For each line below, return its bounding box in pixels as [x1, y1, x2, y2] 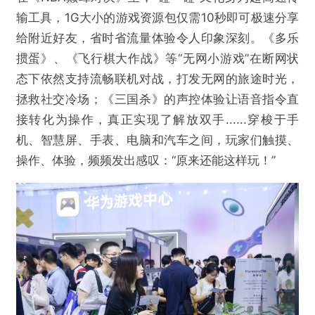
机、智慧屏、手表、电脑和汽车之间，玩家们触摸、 [15, 132, 300, 147]
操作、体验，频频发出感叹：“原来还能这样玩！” [15, 153, 276, 167]
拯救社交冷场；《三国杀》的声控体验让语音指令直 [15, 91, 300, 106]
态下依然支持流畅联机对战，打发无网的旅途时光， [15, 71, 300, 86]
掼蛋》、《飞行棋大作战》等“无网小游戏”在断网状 [15, 51, 300, 65]
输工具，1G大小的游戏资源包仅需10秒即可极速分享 [15, 10, 300, 25]
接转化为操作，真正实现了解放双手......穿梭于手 [15, 112, 300, 127]
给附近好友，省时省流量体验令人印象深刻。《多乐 [15, 30, 300, 45]
